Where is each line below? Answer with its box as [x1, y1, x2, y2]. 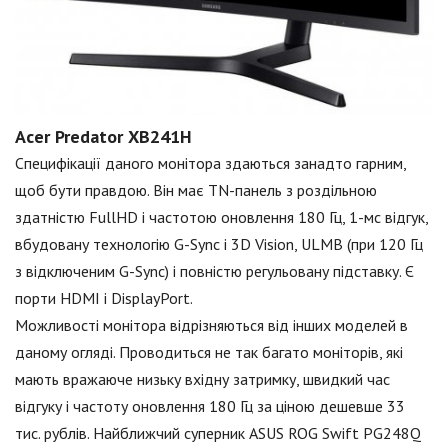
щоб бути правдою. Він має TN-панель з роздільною [15, 179, 377, 200]
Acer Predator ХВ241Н [15, 124, 192, 148]
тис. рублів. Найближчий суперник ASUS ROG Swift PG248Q [15, 422, 421, 443]
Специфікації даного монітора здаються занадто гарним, [15, 152, 406, 173]
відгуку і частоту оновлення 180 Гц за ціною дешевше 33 [15, 395, 405, 416]
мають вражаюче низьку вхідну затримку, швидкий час [15, 368, 390, 389]
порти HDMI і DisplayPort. [15, 287, 193, 308]
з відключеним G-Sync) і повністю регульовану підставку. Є [15, 260, 414, 281]
